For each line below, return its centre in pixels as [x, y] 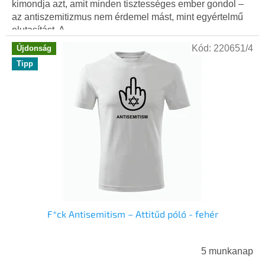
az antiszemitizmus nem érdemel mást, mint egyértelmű [127, 17]
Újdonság [34, 49]
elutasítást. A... [42, 30]
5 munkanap [227, 251]
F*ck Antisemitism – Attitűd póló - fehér [132, 214]
